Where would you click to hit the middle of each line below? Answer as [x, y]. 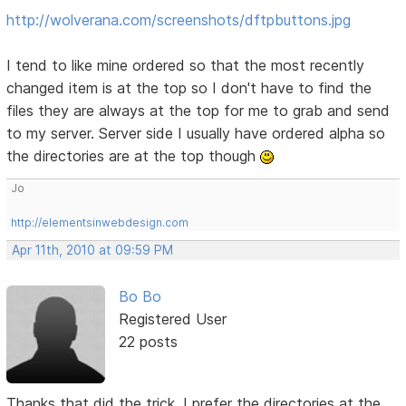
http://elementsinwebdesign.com [100, 223]
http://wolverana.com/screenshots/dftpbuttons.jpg [179, 20]
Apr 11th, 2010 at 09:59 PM [93, 251]
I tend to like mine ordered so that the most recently [186, 66]
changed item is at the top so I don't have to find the [189, 88]
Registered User [172, 319]
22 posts [148, 342]
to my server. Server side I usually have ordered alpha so [196, 134]
